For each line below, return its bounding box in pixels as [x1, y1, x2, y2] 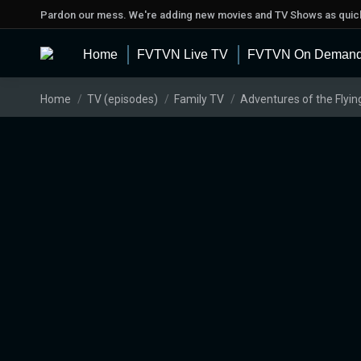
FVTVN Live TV [137, 48, 228, 61]
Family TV [174, 93, 224, 106]
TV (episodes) [87, 93, 158, 106]
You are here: [40, 85, 117, 99]
